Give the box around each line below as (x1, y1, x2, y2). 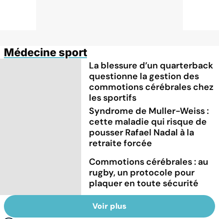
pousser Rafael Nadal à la (89, 126, 195, 138)
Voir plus (92, 201, 127, 212)
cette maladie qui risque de (89, 115, 207, 128)
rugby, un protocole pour (89, 166, 195, 178)
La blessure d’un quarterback (89, 59, 214, 71)
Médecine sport (4, 45, 87, 59)
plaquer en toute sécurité (89, 177, 199, 189)
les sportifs (89, 91, 137, 104)
